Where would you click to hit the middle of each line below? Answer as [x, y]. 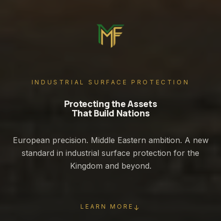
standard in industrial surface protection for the [110, 153]
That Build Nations [110, 113]
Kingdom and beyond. [110, 166]
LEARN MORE [107, 206]
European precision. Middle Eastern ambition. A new [110, 140]
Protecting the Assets [110, 103]
